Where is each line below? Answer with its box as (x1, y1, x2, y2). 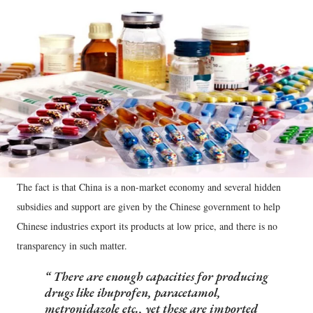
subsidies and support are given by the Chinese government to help (17, 200, 280, 214)
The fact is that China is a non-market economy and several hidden (17, 180, 281, 194)
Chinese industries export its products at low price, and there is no (17, 219, 277, 233)
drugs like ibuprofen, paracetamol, (45, 284, 221, 301)
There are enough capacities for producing (50, 268, 268, 285)
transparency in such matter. (17, 239, 127, 253)
